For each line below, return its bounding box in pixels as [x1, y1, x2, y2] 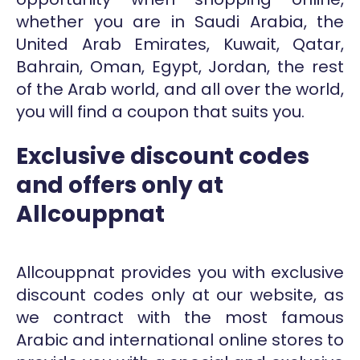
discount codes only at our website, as [16, 283, 344, 306]
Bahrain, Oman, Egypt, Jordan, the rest [16, 55, 344, 78]
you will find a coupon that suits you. [16, 100, 305, 123]
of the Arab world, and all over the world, [16, 77, 344, 100]
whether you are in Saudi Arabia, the [16, 10, 344, 33]
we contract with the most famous [16, 305, 344, 329]
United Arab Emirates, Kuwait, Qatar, [16, 32, 344, 55]
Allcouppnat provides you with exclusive [16, 260, 344, 284]
